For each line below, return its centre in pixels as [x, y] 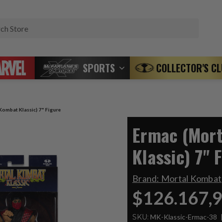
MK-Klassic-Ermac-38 [184, 217]
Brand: [147, 178]
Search [209, 24]
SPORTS [99, 68]
